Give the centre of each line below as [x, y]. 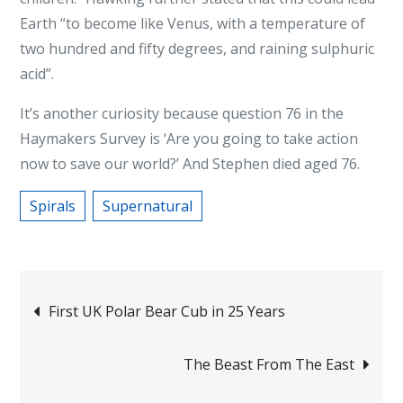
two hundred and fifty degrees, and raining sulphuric [197, 49]
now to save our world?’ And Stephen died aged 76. [190, 164]
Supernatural [148, 206]
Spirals [53, 206]
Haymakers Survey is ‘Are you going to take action [189, 139]
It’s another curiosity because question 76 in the [182, 114]
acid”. [37, 74]
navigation [122, 357]
